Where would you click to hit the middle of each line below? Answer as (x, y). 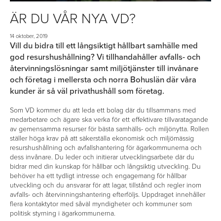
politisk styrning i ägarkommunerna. (63, 213)
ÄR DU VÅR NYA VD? (73, 18)
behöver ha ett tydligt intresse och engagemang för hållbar (98, 176)
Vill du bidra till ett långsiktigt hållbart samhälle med (104, 46)
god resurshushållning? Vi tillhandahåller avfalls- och (105, 57)
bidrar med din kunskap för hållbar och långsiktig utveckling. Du (105, 166)
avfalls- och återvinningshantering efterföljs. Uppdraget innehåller (108, 194)
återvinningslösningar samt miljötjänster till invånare (104, 68)
